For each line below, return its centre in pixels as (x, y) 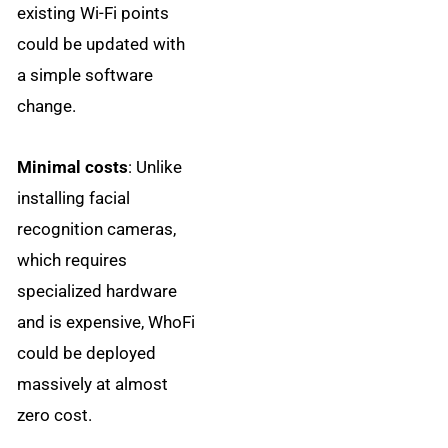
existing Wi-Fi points (93, 13)
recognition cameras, (97, 228)
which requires (72, 259)
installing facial (74, 197)
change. (47, 106)
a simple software (85, 75)
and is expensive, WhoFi (106, 321)
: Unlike (155, 166)
